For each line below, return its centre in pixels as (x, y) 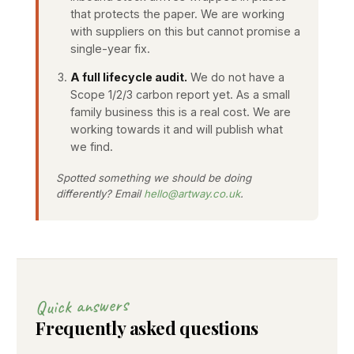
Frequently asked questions (147, 328)
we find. (92, 146)
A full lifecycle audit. (129, 77)
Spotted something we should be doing (154, 177)
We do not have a (236, 77)
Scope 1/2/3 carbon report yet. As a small (180, 94)
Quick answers (82, 305)
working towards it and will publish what (177, 129)
